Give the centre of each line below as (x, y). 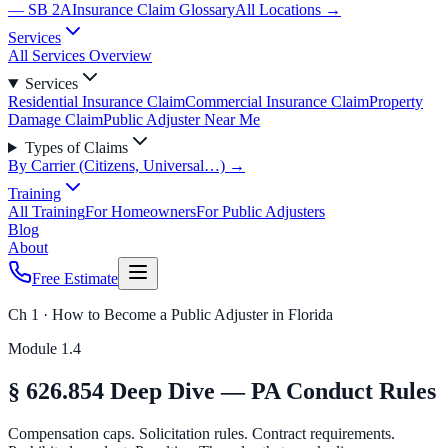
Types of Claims (76, 147)
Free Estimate (75, 278)
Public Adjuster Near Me (181, 119)
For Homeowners (140, 211)
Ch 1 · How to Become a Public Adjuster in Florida (170, 314)
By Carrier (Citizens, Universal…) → (126, 165)
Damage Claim (55, 119)
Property (396, 101)
